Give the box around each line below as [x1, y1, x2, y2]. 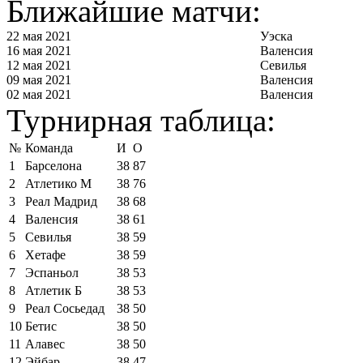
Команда [25, 140, 73, 155]
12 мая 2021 [6, 58, 71, 72]
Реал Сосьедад [25, 301, 105, 315]
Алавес [25, 336, 65, 351]
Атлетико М [25, 176, 92, 190]
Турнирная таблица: [6, 102, 275, 138]
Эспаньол [25, 265, 79, 280]
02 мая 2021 [6, 87, 71, 101]
